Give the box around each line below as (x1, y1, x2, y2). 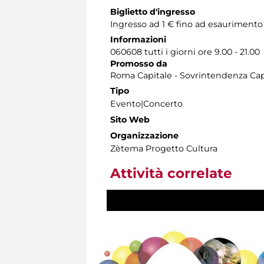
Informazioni (110, 34, 166, 45)
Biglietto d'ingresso (110, 6, 195, 18)
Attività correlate (110, 165, 232, 182)
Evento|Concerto (110, 98, 183, 110)
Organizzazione (110, 130, 179, 141)
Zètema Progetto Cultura (110, 143, 217, 154)
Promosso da (110, 58, 167, 70)
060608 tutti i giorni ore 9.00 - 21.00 (110, 47, 260, 58)
